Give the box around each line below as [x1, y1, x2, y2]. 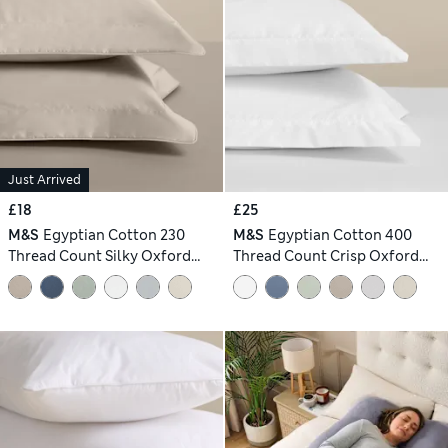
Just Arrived [8, 172, 81, 189]
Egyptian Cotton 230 [42, 226, 185, 245]
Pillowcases [8, 268, 89, 287]
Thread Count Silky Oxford [8, 247, 191, 266]
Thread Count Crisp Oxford [233, 247, 419, 266]
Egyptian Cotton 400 [267, 226, 412, 245]
